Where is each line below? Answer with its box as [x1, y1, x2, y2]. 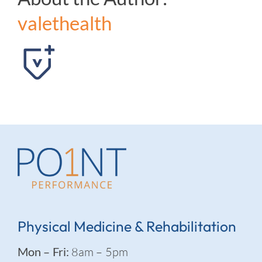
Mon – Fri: [17, 244, 69, 258]
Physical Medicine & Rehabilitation [17, 216, 236, 235]
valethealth [18, 11, 112, 35]
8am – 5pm [68, 244, 128, 259]
